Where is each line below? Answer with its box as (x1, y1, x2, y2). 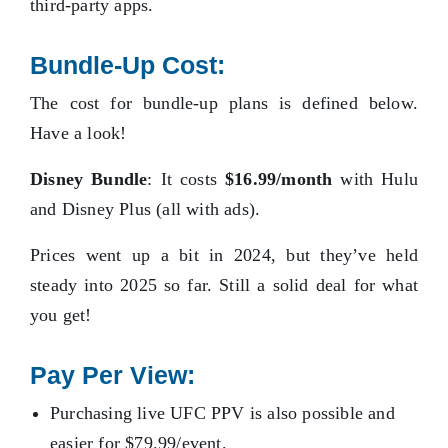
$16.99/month (225, 169, 333, 190)
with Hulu (332, 169, 418, 190)
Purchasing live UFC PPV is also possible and (50, 403, 395, 424)
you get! (30, 305, 92, 326)
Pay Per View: (30, 361, 195, 390)
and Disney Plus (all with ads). (30, 199, 266, 220)
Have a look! (30, 123, 127, 144)
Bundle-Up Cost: (30, 51, 225, 80)
